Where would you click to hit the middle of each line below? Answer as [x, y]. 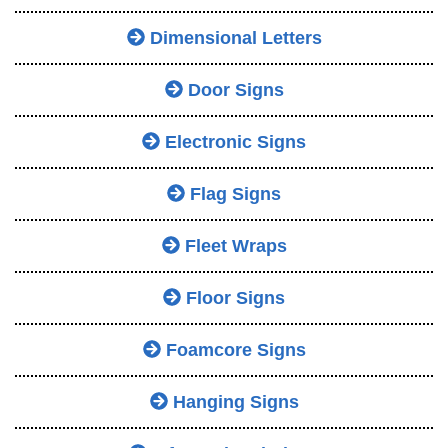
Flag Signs [233, 194]
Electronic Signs [233, 142]
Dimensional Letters [233, 38]
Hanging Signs [233, 402]
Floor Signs [233, 298]
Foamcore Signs [233, 350]
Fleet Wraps [233, 246]
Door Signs [233, 90]
